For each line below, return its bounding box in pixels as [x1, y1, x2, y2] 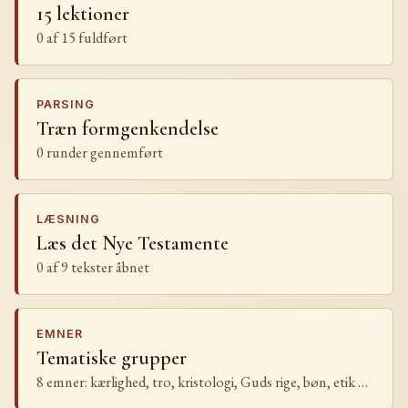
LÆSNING [36, 212, 101, 226]
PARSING [36, 97, 96, 111]
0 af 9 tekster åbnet [36, 258, 149, 277]
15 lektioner [36, 2, 129, 25]
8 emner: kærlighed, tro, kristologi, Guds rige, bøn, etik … [36, 372, 368, 392]
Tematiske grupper [36, 346, 187, 370]
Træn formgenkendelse [36, 117, 219, 140]
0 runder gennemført [36, 143, 163, 162]
